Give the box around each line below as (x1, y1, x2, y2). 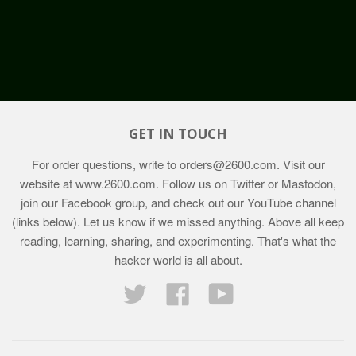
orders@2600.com (179, 156, 277, 172)
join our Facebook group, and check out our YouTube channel (20, 194, 336, 211)
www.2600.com (75, 175, 156, 192)
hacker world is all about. (114, 251, 242, 268)
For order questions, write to (31, 156, 180, 172)
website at (20, 175, 75, 192)
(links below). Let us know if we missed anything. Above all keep (12, 213, 344, 230)
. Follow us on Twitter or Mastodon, (156, 175, 336, 192)
